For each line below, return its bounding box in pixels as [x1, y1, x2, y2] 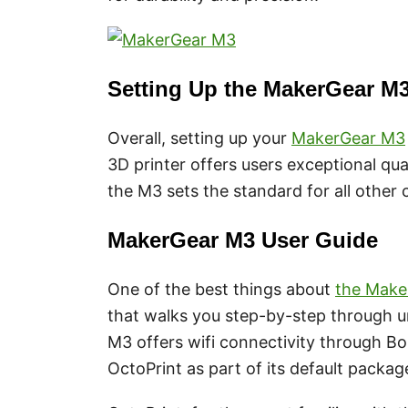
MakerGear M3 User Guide [107, 228, 378, 253]
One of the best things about [107, 280, 335, 300]
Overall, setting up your [107, 128, 291, 148]
